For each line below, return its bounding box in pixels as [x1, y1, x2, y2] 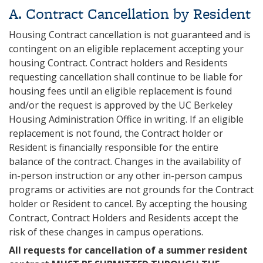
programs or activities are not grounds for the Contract [9, 183, 254, 196]
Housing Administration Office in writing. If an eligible [9, 113, 244, 126]
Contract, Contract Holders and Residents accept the [9, 211, 238, 224]
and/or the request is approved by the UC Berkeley [9, 99, 232, 112]
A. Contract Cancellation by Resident [9, 3, 251, 24]
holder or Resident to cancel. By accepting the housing [9, 197, 247, 210]
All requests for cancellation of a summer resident [9, 244, 248, 257]
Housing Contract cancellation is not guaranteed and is [9, 28, 251, 41]
